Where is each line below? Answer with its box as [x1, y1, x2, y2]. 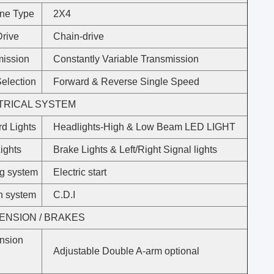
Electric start [53, 167, 119, 177]
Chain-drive [53, 31, 104, 42]
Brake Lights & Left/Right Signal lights [53, 144, 217, 155]
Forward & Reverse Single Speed [53, 76, 199, 87]
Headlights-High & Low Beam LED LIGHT [53, 122, 235, 132]
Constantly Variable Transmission [53, 54, 199, 64]
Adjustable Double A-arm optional [53, 246, 199, 256]
